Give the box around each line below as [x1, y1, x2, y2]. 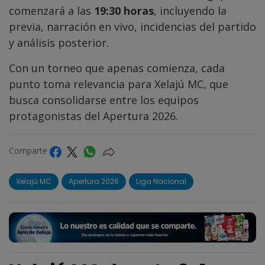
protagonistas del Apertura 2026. [9, 109, 178, 124]
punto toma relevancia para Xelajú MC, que [9, 77, 228, 92]
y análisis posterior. [9, 35, 109, 50]
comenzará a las [9, 4, 94, 18]
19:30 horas [94, 4, 154, 18]
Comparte [9, 145, 50, 157]
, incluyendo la [154, 4, 227, 18]
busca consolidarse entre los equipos [9, 93, 199, 108]
